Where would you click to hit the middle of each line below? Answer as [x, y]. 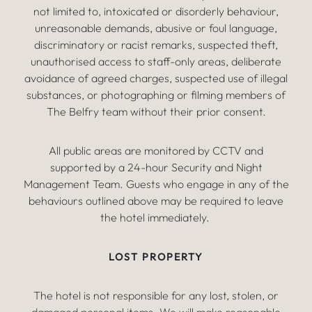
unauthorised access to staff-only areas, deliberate [156, 61]
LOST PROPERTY [156, 257]
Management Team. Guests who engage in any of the [156, 184]
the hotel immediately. [156, 217]
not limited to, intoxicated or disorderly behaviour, [156, 11]
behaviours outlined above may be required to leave [156, 201]
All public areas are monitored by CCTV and [156, 150]
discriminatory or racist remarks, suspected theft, [156, 45]
